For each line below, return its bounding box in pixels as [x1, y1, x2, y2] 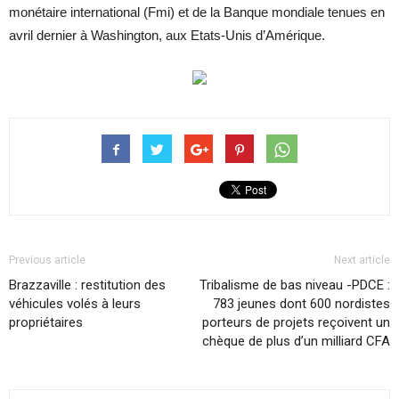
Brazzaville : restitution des [9, 277, 166, 294]
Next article [334, 254, 390, 267]
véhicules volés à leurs [9, 296, 141, 313]
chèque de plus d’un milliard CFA [202, 333, 390, 350]
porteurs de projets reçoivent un [202, 314, 390, 331]
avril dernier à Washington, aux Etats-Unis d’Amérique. [9, 28, 325, 44]
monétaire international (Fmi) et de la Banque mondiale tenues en [9, 4, 385, 20]
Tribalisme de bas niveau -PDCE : [199, 277, 390, 294]
